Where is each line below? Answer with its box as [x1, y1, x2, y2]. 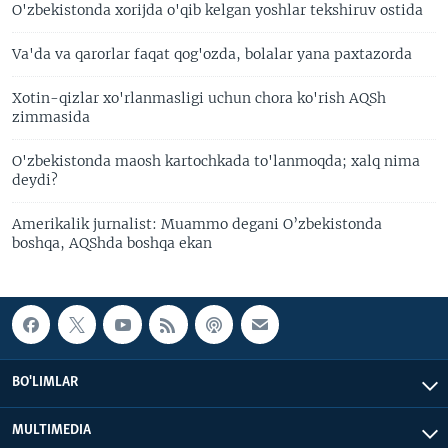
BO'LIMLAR [12, 375, 78, 391]
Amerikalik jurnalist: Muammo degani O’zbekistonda [12, 215, 382, 234]
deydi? [12, 171, 58, 190]
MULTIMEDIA [12, 423, 91, 439]
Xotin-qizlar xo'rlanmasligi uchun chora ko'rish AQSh [12, 89, 386, 108]
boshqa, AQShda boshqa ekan [12, 234, 212, 253]
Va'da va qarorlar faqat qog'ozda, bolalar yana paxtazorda [12, 45, 412, 64]
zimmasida [12, 108, 90, 127]
